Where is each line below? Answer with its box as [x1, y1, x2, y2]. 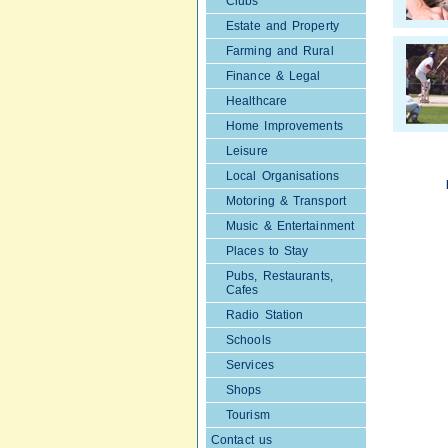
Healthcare [226, 94, 288, 108]
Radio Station [226, 308, 304, 322]
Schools [226, 333, 271, 347]
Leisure [226, 144, 268, 158]
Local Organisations [226, 169, 340, 183]
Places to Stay [226, 244, 309, 258]
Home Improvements [226, 119, 343, 133]
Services [226, 358, 274, 372]
